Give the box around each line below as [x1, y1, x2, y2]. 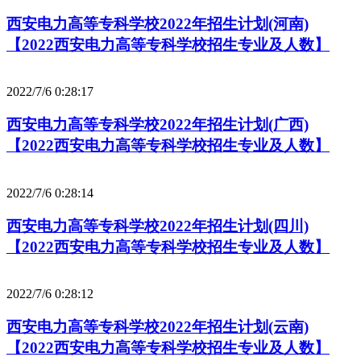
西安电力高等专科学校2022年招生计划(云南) [6, 318, 309, 336]
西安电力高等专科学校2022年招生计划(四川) [6, 217, 309, 234]
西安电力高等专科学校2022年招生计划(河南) [6, 15, 309, 32]
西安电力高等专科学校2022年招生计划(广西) [6, 116, 309, 134]
